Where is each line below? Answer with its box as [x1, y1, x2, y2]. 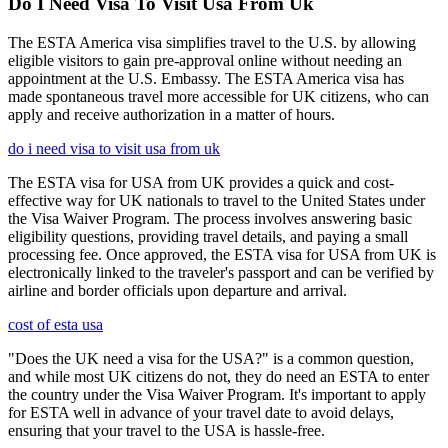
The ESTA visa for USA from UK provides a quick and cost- [8, 174, 394, 192]
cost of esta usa [8, 316, 103, 334]
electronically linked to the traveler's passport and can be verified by [8, 264, 434, 282]
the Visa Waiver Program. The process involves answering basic [8, 210, 412, 228]
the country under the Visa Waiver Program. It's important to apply [8, 386, 426, 404]
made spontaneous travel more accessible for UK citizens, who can [8, 88, 429, 106]
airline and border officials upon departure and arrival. [8, 282, 347, 300]
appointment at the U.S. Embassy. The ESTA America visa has [8, 70, 404, 88]
